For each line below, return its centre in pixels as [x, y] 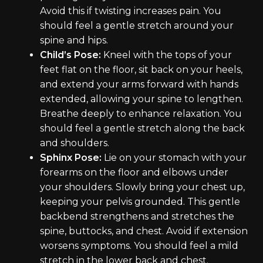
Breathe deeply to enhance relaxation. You [141, 114]
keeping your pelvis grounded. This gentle [140, 202]
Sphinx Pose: [71, 158]
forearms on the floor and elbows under [134, 173]
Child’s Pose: [70, 55]
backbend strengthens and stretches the [137, 217]
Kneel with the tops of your [166, 55]
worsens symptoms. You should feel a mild [139, 246]
